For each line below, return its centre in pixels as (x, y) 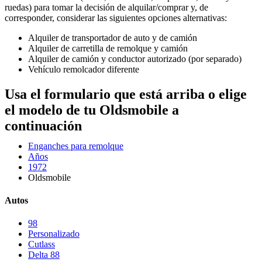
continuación (43, 125)
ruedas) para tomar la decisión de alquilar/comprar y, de (106, 7)
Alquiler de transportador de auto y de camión (113, 38)
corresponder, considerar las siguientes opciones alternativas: (116, 18)
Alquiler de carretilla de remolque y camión (108, 48)
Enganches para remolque (76, 146)
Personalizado (54, 234)
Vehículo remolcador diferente (84, 69)
